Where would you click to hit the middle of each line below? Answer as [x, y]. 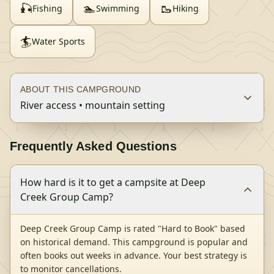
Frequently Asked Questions [93, 146]
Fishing [47, 8]
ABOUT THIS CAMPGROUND [81, 89]
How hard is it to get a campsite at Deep [113, 182]
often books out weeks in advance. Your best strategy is [134, 255]
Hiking [186, 8]
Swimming [118, 8]
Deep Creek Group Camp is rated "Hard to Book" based [133, 228]
